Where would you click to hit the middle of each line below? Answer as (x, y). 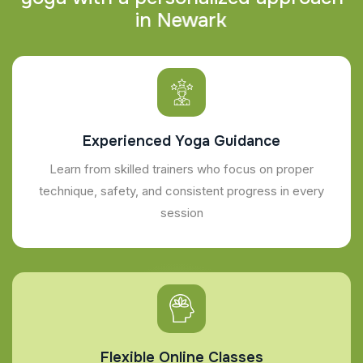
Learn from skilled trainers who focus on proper (181, 169)
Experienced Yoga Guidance (181, 141)
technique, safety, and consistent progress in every (181, 190)
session (181, 212)
